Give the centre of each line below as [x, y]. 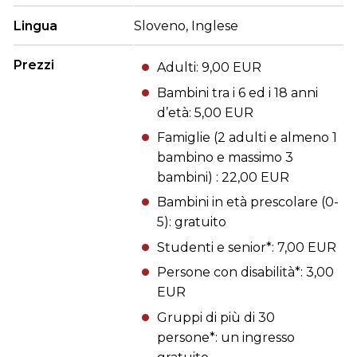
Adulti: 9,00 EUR [209, 68]
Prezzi [34, 65]
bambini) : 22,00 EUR [223, 178]
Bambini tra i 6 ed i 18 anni [237, 92]
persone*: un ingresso [226, 337]
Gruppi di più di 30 [216, 317]
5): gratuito [191, 222]
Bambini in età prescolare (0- [247, 202]
